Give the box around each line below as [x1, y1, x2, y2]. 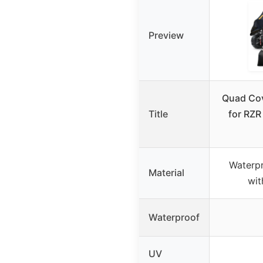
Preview [149, 29, 184, 41]
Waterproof [149, 211, 200, 223]
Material [149, 166, 184, 178]
